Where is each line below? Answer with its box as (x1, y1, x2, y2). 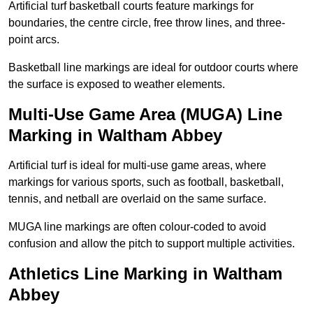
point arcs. (8, 34, 59, 46)
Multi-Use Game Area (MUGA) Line (8, 105, 282, 124)
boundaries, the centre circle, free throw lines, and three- (8, 17, 285, 29)
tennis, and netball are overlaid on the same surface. (8, 193, 266, 205)
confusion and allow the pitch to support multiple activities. (8, 238, 295, 250)
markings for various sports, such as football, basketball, (8, 176, 284, 189)
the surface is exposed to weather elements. (8, 78, 225, 91)
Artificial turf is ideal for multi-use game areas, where (8, 159, 266, 172)
